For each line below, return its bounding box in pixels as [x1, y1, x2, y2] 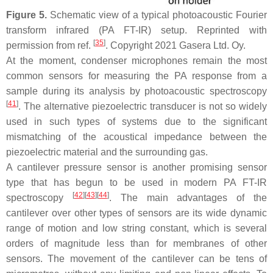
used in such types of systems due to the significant [6, 116, 267, 127]
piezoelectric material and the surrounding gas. [6, 146, 208, 157]
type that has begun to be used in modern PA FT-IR [6, 177, 267, 188]
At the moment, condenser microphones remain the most [6, 55, 267, 66]
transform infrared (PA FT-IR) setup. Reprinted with [6, 24, 267, 35]
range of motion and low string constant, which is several [6, 222, 267, 233]
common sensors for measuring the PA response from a [6, 70, 267, 81]
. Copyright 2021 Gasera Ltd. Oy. [105, 40, 246, 51]
